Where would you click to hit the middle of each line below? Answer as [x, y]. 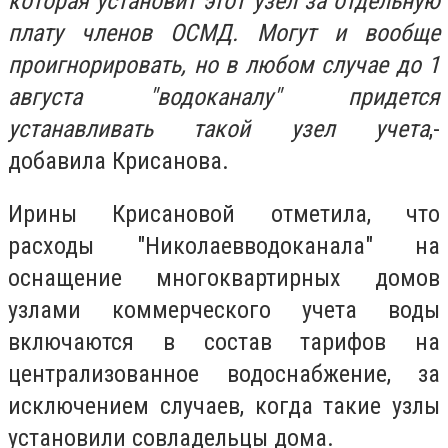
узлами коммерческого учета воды [224, 310]
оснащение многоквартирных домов [224, 278]
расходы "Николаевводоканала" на [224, 246]
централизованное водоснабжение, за [224, 374]
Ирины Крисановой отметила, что [224, 214]
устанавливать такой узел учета [218, 128]
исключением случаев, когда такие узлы [224, 406]
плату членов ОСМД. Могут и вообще [224, 32]
